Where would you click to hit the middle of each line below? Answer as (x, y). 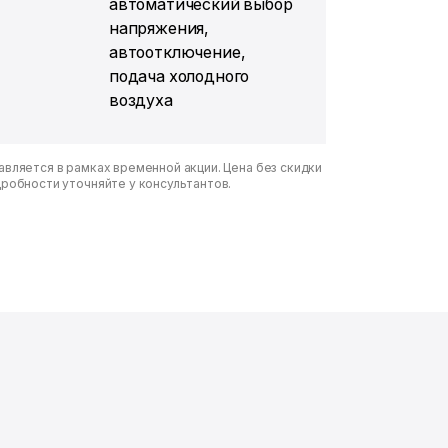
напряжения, (159, 28)
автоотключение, (177, 52)
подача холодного (179, 76)
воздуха (140, 100)
